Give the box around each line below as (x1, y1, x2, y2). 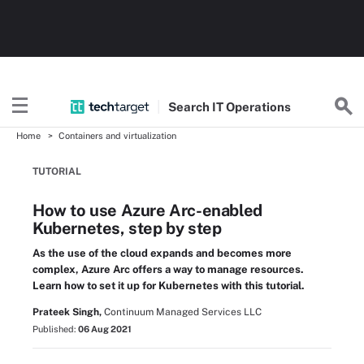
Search (168, 99, 213, 114)
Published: (32, 324, 78, 334)
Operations (226, 99, 292, 114)
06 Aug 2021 (78, 324, 132, 334)
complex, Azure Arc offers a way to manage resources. (32, 263, 304, 275)
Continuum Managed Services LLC (104, 306, 262, 318)
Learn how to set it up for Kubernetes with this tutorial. (32, 279, 305, 292)
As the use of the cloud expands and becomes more (32, 247, 292, 259)
